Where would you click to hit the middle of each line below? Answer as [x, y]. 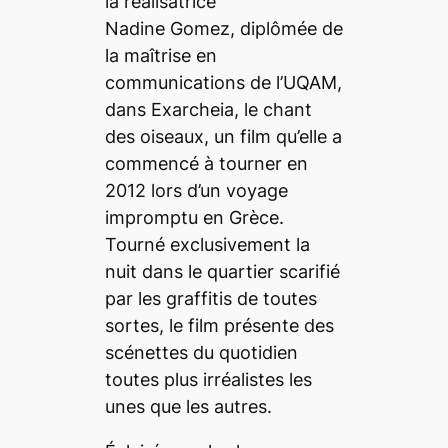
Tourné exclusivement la [207, 244]
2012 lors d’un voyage [196, 190]
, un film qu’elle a [272, 136]
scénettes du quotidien [201, 352]
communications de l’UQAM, [223, 82]
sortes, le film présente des [219, 325]
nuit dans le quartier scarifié [222, 271]
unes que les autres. [188, 406]
